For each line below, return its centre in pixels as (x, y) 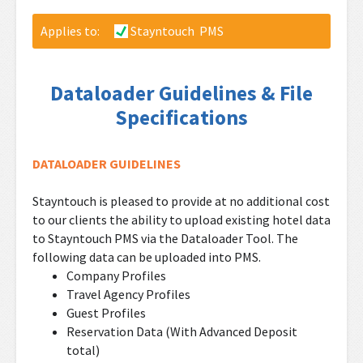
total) (83, 350)
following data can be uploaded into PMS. (147, 257)
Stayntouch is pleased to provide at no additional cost (181, 201)
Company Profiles (116, 275)
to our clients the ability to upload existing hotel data (181, 220)
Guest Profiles (106, 313)
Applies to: (77, 31)
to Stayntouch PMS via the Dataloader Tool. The (165, 238)
